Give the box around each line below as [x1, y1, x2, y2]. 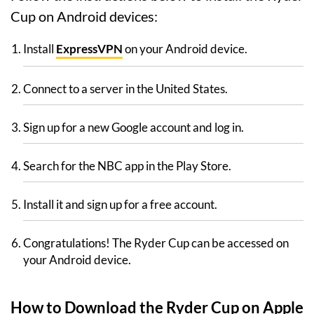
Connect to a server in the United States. [23, 81, 228, 97]
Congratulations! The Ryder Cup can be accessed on [23, 235, 289, 251]
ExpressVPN [56, 41, 123, 57]
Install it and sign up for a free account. [23, 197, 217, 212]
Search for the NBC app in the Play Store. [23, 158, 231, 174]
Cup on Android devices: [11, 8, 158, 25]
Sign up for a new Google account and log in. [23, 120, 244, 135]
